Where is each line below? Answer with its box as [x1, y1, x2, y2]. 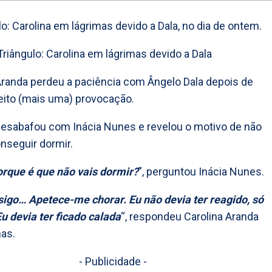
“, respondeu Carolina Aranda [121, 210, 259, 223]
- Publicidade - [78, 255, 147, 268]
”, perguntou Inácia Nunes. [138, 165, 264, 178]
